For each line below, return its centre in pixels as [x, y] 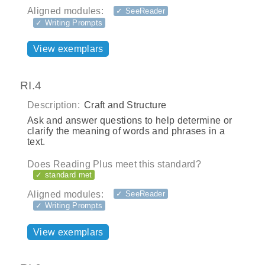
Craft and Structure [124, 105]
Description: [54, 105]
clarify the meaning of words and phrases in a [126, 131]
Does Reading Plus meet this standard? [114, 164]
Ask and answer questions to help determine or [130, 120]
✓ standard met [64, 174]
